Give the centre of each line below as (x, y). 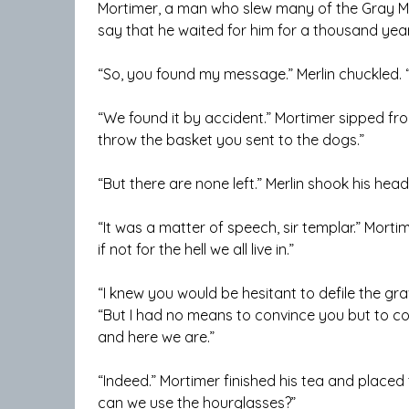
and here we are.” (156, 337)
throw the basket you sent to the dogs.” (231, 140)
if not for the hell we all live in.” (196, 250)
